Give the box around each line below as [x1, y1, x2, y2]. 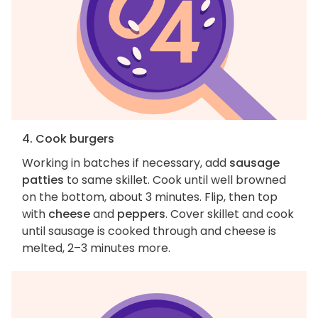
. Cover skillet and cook [165, 206, 294, 223]
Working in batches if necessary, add [22, 155, 229, 172]
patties [22, 172, 64, 189]
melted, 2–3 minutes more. [22, 240, 170, 257]
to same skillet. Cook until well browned [64, 172, 286, 189]
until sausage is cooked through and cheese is [22, 223, 276, 240]
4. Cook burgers [22, 131, 114, 148]
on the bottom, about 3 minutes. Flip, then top [22, 189, 278, 206]
